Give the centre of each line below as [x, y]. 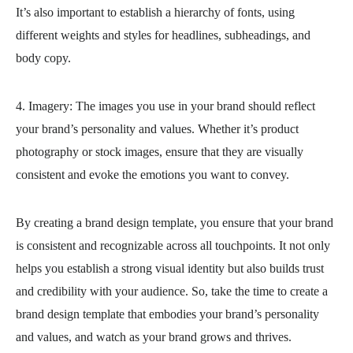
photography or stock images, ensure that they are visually [160, 152]
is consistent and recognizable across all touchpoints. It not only [173, 245]
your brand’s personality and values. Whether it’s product [157, 129]
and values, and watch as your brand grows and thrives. [154, 337]
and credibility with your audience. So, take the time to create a [172, 291]
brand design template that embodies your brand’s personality [167, 314]
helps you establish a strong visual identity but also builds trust [170, 268]
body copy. [43, 58]
